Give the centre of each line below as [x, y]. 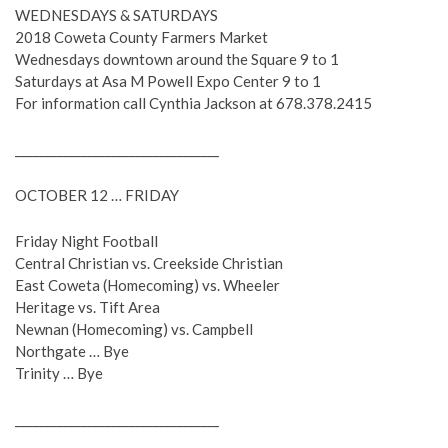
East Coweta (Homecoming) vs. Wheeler [147, 285]
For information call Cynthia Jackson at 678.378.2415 [193, 103]
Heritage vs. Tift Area [87, 307]
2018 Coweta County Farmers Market [141, 37]
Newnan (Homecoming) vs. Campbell [134, 329]
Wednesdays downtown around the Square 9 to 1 [177, 59]
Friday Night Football [86, 241]
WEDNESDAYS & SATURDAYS [116, 15]
